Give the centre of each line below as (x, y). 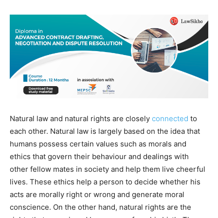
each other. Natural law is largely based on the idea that (105, 131)
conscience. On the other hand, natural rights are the (100, 207)
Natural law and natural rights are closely (81, 118)
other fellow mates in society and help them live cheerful (108, 169)
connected (170, 118)
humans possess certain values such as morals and (98, 144)
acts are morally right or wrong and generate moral (97, 194)
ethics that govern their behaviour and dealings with (99, 156)
